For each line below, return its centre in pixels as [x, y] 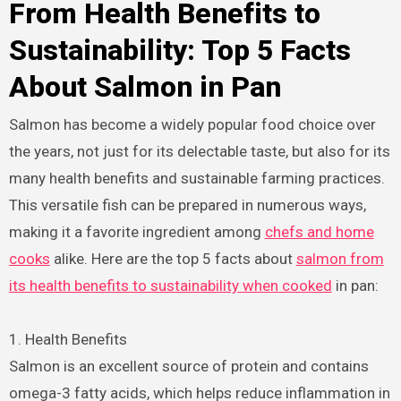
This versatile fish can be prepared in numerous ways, [187, 205]
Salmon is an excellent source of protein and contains [188, 366]
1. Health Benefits [68, 339]
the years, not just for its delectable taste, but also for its [199, 151]
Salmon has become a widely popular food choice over [192, 124]
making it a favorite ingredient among [137, 231]
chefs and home [319, 231]
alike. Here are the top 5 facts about [173, 258]
